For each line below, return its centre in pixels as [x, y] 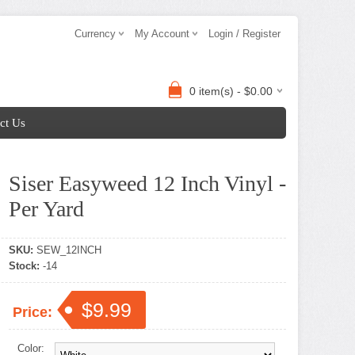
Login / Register [244, 34]
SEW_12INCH [67, 250]
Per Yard [46, 209]
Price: [34, 312]
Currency [95, 34]
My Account [162, 34]
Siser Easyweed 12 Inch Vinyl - [147, 183]
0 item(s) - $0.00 [231, 91]
